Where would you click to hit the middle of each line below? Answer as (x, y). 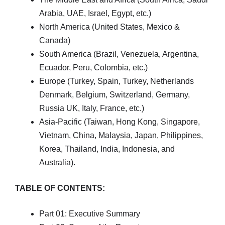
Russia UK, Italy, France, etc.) (92, 108)
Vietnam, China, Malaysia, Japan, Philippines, (121, 135)
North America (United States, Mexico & (109, 27)
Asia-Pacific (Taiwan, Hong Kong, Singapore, (120, 122)
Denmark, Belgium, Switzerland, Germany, (115, 95)
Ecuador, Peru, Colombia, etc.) (93, 68)
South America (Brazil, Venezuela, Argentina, (119, 54)
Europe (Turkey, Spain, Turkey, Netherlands (117, 81)
